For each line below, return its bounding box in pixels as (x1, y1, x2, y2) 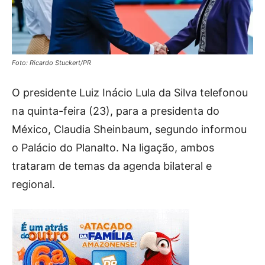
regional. (12, 177, 55, 190)
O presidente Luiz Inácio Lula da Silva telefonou (12, 86, 248, 99)
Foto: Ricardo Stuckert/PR (12, 58, 91, 67)
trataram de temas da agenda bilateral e (12, 159, 212, 172)
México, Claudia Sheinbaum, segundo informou (12, 122, 247, 135)
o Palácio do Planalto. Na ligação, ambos (12, 141, 214, 154)
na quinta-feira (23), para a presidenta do (12, 104, 219, 117)
